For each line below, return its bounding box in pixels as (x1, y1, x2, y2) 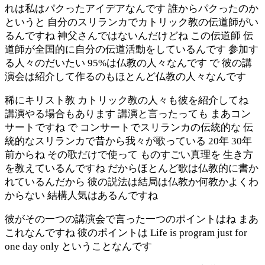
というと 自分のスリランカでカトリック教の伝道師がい (5, 16, 258, 28)
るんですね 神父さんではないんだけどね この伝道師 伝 (5, 30, 253, 41)
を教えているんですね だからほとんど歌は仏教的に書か (5, 162, 258, 174)
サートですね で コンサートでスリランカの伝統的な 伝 (5, 121, 253, 133)
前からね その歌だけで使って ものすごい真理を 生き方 (5, 148, 253, 160)
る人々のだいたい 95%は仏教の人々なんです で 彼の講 (5, 57, 252, 69)
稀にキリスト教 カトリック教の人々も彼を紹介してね (5, 94, 248, 106)
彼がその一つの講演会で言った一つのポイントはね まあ (5, 213, 258, 225)
